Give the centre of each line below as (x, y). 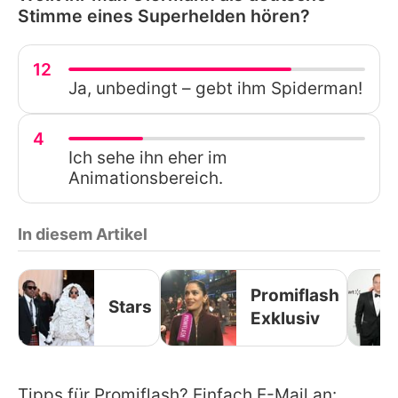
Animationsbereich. (146, 178)
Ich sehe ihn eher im (148, 157)
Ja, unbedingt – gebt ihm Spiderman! (215, 88)
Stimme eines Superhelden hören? (164, 16)
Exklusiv (285, 319)
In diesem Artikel (83, 234)
